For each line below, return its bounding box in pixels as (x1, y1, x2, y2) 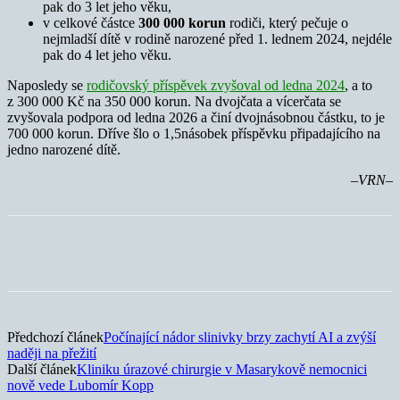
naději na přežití (7, 345, 96, 361)
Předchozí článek (7, 329, 104, 345)
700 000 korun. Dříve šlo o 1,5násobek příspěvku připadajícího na (7, 125, 380, 141)
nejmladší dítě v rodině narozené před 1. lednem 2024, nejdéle (43, 30, 392, 46)
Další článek (7, 361, 77, 377)
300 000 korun (138, 14, 226, 30)
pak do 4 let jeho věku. (43, 46, 171, 62)
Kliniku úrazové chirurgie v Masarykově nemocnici (77, 361, 367, 377)
